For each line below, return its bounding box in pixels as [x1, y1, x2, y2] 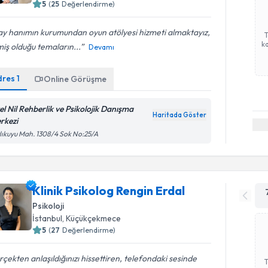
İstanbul [32, 212, 63, 224]
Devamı [89, 42, 115, 51]
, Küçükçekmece [62, 212, 121, 224]
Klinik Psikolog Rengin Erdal [32, 182, 185, 198]
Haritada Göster [153, 110, 207, 119]
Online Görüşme [44, 73, 107, 84]
